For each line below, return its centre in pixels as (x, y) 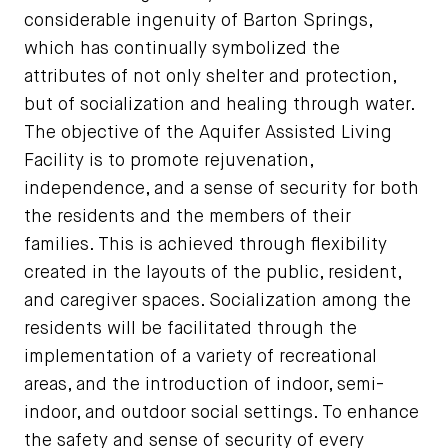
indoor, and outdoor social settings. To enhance (221, 412)
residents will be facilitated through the (190, 328)
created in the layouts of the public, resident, (212, 272)
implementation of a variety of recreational (200, 356)
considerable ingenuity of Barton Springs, (198, 20)
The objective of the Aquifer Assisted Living (208, 132)
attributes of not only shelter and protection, (210, 76)
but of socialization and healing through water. (219, 104)
